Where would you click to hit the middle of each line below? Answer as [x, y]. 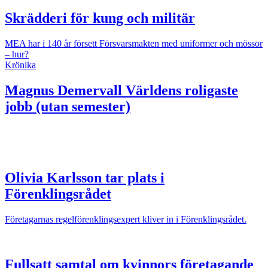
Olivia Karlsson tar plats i [85, 177]
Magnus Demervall [63, 90]
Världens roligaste [180, 90]
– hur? [17, 54]
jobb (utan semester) [68, 106]
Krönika [20, 65]
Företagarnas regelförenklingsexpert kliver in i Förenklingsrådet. [126, 219]
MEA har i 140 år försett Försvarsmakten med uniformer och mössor [134, 43]
